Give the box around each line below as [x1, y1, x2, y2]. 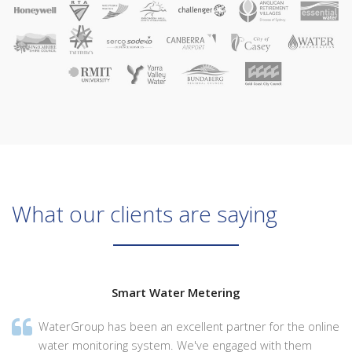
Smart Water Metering [112, 284, 240, 300]
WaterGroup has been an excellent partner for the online [38, 317, 340, 334]
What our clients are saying [12, 198, 277, 229]
